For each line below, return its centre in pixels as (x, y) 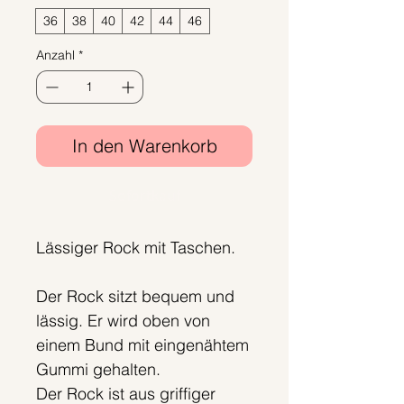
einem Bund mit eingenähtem (142, 345)
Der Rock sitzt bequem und (135, 297)
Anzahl (55, 55)
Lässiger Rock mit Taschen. (140, 248)
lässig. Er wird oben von (123, 321)
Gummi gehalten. (101, 370)
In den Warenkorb (144, 146)
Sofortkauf (144, 196)
